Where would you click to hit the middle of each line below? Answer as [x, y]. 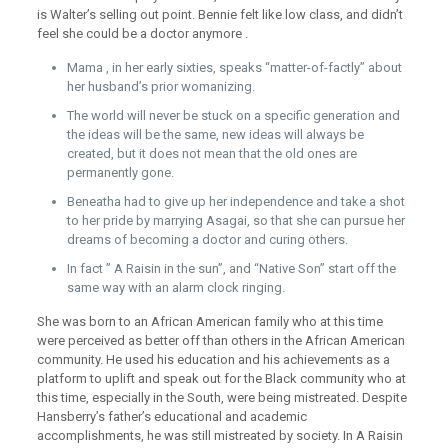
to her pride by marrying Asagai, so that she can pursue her [235, 220]
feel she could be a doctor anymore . [142, 33]
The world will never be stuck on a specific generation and [233, 115]
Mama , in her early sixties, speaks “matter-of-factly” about [234, 67]
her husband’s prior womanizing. [160, 86]
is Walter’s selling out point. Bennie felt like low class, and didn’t [219, 14]
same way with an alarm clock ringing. [175, 287]
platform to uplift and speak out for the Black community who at [221, 378]
